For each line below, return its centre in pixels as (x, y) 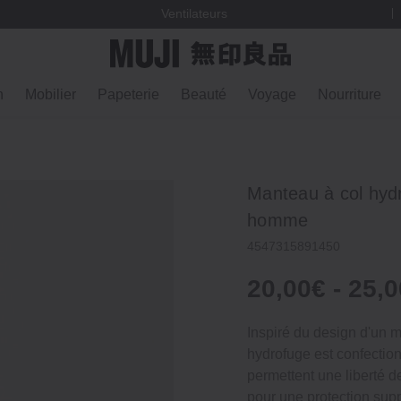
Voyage (272, 94)
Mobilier (51, 94)
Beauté (204, 94)
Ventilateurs (194, 14)
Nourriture (350, 94)
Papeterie (128, 94)
